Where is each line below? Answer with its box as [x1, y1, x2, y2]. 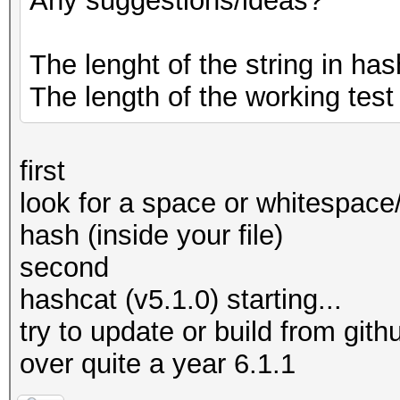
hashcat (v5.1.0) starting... [20, 284, 342, 315]
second [20, 252, 109, 283]
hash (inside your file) [20, 220, 283, 251]
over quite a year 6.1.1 [20, 348, 296, 379]
